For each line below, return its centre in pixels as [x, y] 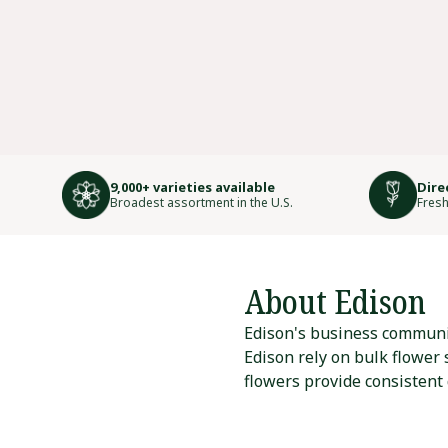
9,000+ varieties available [192, 187]
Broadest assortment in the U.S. [201, 203]
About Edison [335, 302]
